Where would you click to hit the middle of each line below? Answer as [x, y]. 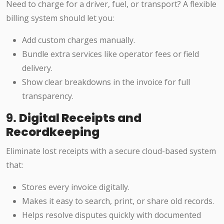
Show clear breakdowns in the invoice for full [106, 82]
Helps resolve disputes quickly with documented [111, 215]
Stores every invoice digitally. [76, 187]
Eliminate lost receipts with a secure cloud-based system [111, 151]
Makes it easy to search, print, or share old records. [118, 201]
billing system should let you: [60, 18]
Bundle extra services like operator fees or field [110, 54]
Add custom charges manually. [78, 40]
